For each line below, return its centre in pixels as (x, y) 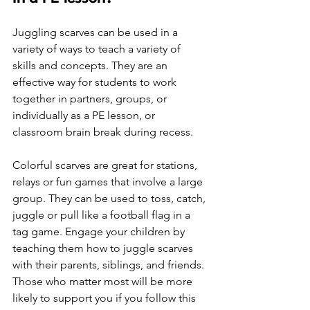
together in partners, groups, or (91, 99)
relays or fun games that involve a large (109, 182)
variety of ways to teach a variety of (98, 49)
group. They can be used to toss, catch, (110, 199)
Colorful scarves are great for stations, (106, 165)
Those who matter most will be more (104, 282)
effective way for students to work (96, 82)
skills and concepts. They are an (91, 66)
